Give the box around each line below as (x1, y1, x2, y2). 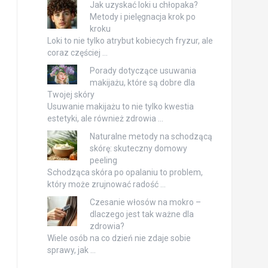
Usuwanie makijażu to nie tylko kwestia (47, 101, 194, 111)
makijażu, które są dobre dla (89, 77, 195, 87)
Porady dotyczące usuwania (89, 65, 196, 75)
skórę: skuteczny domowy (89, 143, 187, 153)
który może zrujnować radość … (47, 179, 166, 189)
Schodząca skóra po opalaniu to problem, (47, 167, 203, 177)
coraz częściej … (47, 47, 108, 57)
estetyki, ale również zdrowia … (47, 113, 163, 123)
